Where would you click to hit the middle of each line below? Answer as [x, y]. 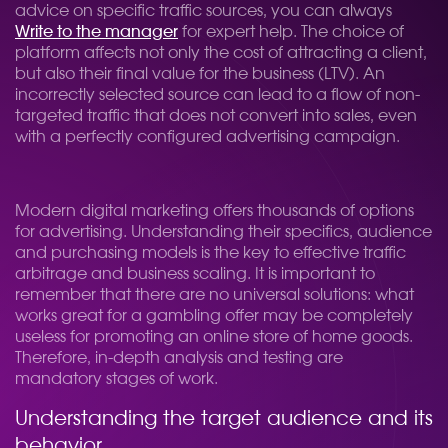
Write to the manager [96, 32]
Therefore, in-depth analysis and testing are [179, 358]
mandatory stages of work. [116, 379]
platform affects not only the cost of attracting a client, [221, 53]
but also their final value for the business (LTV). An [200, 74]
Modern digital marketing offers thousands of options [214, 211]
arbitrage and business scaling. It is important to [195, 274]
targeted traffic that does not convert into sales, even [216, 116]
